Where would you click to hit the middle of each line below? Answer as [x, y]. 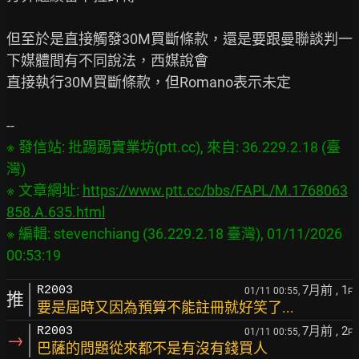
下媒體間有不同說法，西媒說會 [107, 61]
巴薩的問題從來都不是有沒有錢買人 [152, 348]
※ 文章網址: [44, 190]
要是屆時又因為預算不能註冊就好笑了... [165, 307]
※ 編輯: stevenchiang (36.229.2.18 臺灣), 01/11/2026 [174, 234]
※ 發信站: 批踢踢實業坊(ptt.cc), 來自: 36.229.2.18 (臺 [173, 147]
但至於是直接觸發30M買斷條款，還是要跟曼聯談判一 [179, 39]
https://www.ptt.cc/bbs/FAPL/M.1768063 [215, 190]
